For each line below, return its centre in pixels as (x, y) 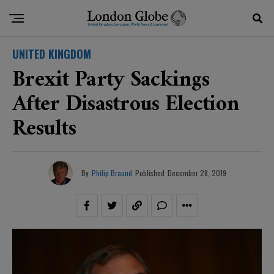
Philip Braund (112, 173)
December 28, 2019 (197, 173)
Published (150, 173)
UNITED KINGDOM (52, 54)
